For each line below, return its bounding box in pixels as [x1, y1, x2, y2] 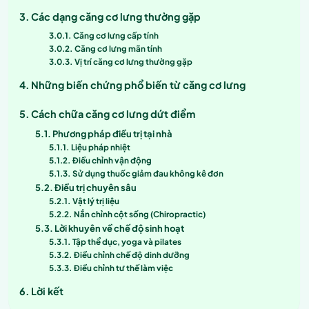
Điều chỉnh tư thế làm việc [73, 262, 173, 273]
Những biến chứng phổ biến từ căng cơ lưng [30, 78, 246, 91]
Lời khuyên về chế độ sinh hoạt [54, 222, 185, 234]
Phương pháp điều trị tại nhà [52, 128, 173, 139]
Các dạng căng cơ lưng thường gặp [30, 10, 201, 23]
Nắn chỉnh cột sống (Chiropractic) [73, 208, 207, 219]
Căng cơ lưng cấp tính [72, 30, 159, 41]
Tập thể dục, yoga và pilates [72, 236, 181, 247]
